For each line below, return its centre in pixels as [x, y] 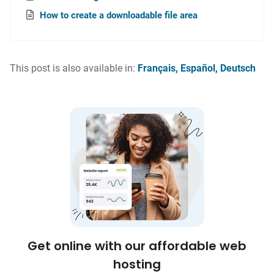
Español [198, 68]
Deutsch [238, 68]
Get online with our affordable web [137, 246]
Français [157, 68]
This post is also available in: [74, 68]
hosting [137, 264]
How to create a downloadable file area [119, 16]
